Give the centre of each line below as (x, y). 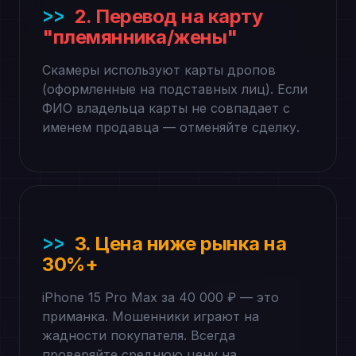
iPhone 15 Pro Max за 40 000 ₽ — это (161, 297)
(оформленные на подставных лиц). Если (175, 89)
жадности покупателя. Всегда (139, 335)
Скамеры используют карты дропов (159, 70)
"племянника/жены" (140, 37)
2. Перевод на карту (168, 16)
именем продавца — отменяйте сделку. (171, 127)
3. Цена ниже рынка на (180, 244)
